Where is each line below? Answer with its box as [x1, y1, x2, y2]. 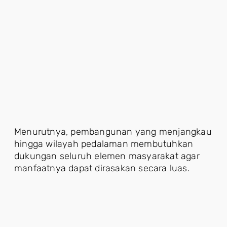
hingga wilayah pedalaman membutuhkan [14, 138, 194, 149]
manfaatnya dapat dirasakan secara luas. [14, 162, 190, 174]
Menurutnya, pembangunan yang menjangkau [14, 126, 212, 137]
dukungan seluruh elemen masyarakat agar [14, 150, 200, 162]
